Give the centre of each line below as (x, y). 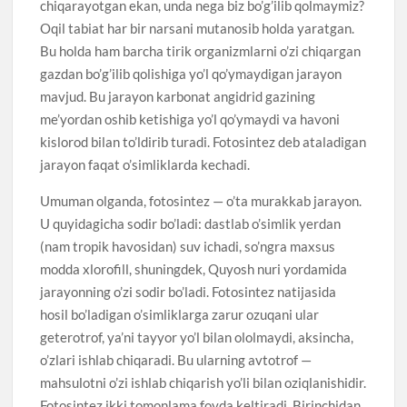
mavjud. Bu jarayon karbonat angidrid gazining (178, 96)
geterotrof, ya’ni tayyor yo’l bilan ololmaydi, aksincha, (197, 337)
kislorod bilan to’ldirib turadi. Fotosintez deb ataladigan (203, 141)
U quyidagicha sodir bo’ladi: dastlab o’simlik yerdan (191, 223)
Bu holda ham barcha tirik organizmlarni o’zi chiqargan (201, 50)
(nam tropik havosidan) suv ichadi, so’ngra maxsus (188, 246)
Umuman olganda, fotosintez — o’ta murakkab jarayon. (201, 200)
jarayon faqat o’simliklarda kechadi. (145, 164)
